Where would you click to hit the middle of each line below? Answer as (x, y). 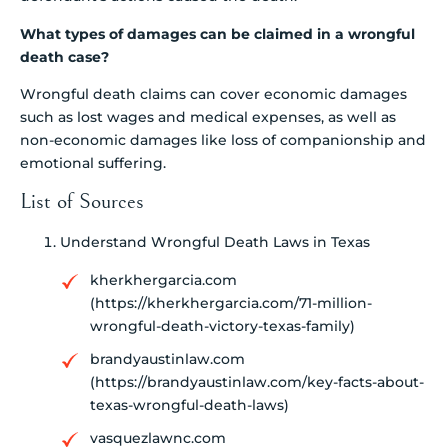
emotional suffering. (93, 162)
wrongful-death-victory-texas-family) (222, 326)
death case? (64, 56)
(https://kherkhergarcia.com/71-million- (231, 303)
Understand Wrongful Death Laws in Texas (215, 242)
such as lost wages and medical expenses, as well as (208, 116)
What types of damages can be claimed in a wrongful (217, 33)
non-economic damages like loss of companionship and (223, 139)
